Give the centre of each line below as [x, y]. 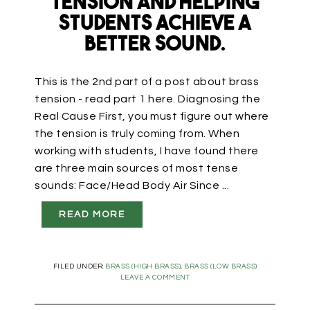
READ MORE [92, 214]
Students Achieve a [155, 24]
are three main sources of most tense [136, 168]
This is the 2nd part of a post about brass [147, 81]
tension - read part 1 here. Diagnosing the [147, 99]
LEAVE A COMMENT [155, 277]
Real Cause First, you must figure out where [152, 116]
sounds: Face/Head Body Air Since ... [132, 185]
